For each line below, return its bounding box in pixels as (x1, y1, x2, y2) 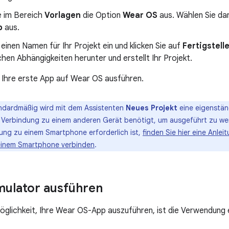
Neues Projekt (126, 103, 177, 112)
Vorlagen (44, 10, 81, 20)
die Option (81, 10, 123, 20)
